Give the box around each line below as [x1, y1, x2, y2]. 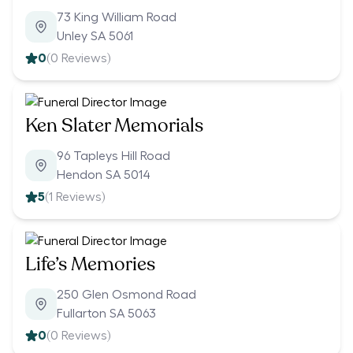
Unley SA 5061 [57, 30, 133, 43]
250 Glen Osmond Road [57, 288, 196, 302]
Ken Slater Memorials [25, 113, 203, 139]
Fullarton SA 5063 [57, 307, 156, 321]
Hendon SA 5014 [57, 169, 150, 182]
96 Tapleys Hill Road [57, 150, 170, 163]
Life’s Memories [25, 251, 155, 278]
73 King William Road [57, 11, 176, 24]
